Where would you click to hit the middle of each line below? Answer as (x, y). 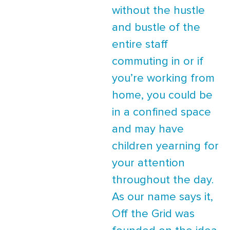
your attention (148, 163)
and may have (148, 129)
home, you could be (162, 95)
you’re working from (163, 79)
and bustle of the (156, 28)
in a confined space (161, 112)
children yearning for (165, 146)
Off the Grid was (153, 214)
